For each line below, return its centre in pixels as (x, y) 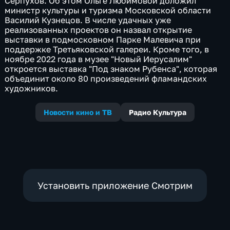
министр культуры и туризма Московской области (108, 11)
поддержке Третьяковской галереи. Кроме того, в (107, 50)
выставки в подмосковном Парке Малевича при (103, 40)
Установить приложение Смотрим (115, 185)
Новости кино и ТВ (78, 112)
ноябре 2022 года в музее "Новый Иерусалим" (99, 59)
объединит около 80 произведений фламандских (106, 79)
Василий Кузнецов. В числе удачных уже (88, 20)
